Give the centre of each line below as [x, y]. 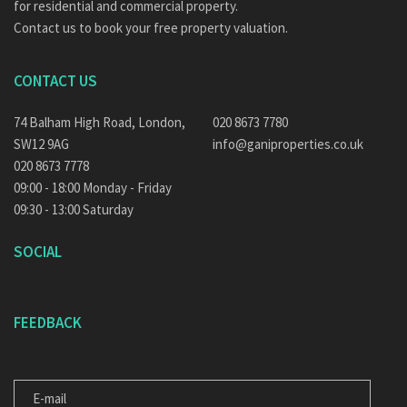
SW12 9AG [41, 144]
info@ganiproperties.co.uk [288, 144]
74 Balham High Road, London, [99, 122]
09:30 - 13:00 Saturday [74, 209]
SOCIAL [38, 252]
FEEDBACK [48, 323]
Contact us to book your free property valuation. [151, 28]
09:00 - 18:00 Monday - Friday [93, 188]
